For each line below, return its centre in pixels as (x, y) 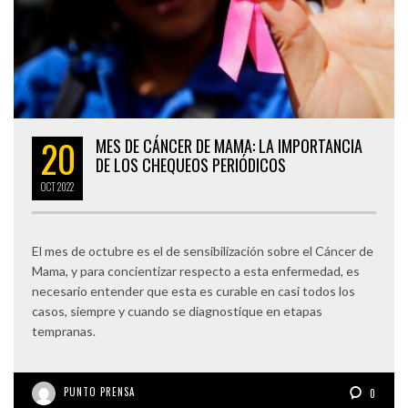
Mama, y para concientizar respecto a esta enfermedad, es (196, 270)
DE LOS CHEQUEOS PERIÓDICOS (191, 164)
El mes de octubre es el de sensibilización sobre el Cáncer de (203, 250)
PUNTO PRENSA (99, 391)
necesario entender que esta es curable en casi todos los (194, 291)
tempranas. (64, 331)
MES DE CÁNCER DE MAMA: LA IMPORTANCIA (229, 145)
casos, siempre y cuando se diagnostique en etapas (177, 311)
